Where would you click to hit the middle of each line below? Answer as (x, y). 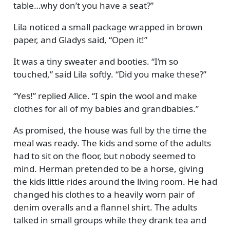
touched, (31, 74)
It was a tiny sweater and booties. (82, 61)
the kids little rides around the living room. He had (115, 181)
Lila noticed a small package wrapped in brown (108, 27)
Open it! (128, 40)
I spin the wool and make (146, 95)
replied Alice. (64, 95)
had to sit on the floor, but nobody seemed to (104, 156)
